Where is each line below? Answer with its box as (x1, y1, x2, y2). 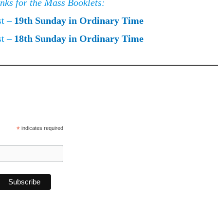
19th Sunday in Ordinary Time (14, 15, 144, 26)
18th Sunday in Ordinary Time (14, 33, 144, 44)
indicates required (19, 125, 63, 131)
